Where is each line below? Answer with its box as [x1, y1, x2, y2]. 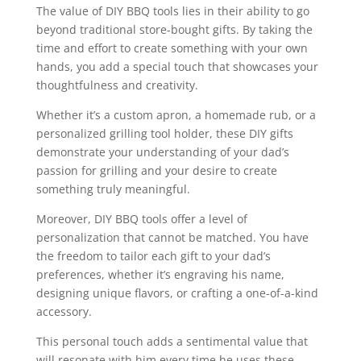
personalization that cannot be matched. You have [35, 230, 309, 246]
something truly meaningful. [35, 181, 190, 197]
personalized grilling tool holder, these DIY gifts [35, 126, 293, 142]
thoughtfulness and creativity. [35, 77, 201, 93]
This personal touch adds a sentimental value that [35, 334, 308, 350]
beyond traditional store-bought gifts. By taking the [35, 22, 313, 38]
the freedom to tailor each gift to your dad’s [35, 248, 271, 264]
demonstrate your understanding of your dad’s [35, 144, 289, 160]
